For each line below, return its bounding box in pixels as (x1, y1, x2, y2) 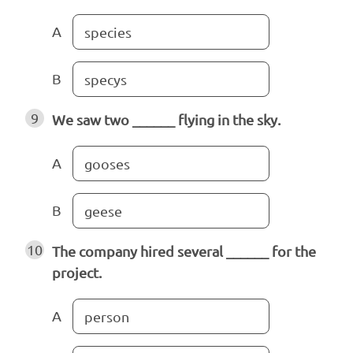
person (84, 308, 129, 325)
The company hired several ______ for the (52, 243, 316, 260)
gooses (84, 155, 130, 173)
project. (52, 264, 102, 281)
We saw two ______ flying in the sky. (52, 111, 281, 128)
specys (84, 71, 127, 88)
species (84, 24, 132, 41)
